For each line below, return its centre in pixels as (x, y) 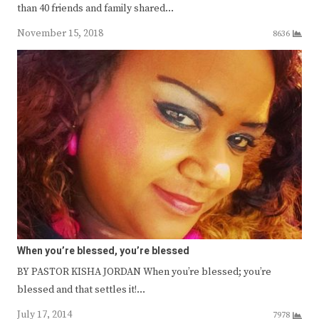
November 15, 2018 (60, 33)
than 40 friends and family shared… (95, 8)
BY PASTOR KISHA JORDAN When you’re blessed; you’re (144, 272)
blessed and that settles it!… (81, 290)
